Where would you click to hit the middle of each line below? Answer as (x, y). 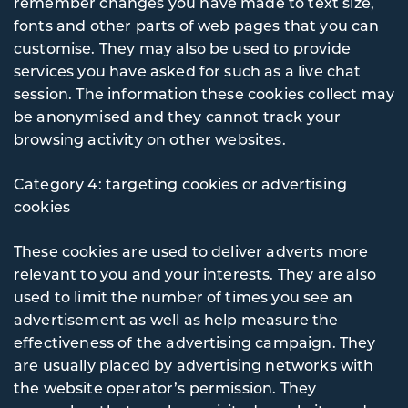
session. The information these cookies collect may (204, 93)
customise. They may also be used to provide (182, 48)
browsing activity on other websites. (150, 139)
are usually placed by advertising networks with (194, 365)
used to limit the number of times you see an (184, 296)
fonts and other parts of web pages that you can (197, 25)
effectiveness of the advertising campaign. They (195, 342)
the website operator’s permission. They (165, 388)
